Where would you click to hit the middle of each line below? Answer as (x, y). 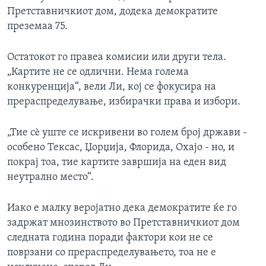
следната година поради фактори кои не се (110, 238)
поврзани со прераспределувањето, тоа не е (112, 253)
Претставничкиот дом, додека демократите (113, 12)
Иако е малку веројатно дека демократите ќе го (122, 208)
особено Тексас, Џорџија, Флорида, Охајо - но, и (121, 148)
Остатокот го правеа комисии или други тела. (117, 58)
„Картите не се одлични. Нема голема (98, 72)
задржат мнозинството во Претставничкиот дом (123, 223)
